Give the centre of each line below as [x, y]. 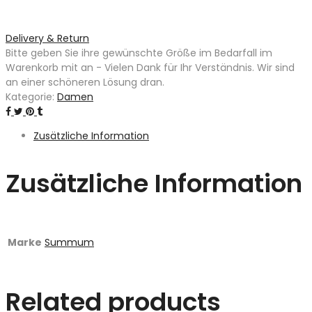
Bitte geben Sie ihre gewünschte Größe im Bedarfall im [139, 53]
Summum [69, 243]
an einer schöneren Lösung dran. [85, 83]
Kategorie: [31, 97]
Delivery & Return [47, 39]
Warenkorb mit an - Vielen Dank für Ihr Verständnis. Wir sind [150, 68]
